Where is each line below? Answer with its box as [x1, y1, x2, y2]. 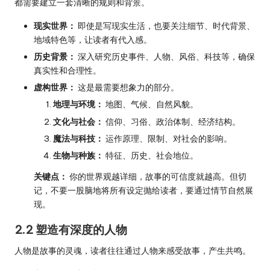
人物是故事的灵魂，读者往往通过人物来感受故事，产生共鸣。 [14, 245, 251, 256]
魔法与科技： [53, 133, 104, 144]
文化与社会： [53, 116, 104, 127]
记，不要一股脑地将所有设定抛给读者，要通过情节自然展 [34, 184, 253, 196]
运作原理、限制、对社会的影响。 [104, 133, 232, 144]
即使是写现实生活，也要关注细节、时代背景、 [76, 20, 255, 32]
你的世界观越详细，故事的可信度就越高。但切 [67, 171, 246, 182]
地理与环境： [53, 99, 104, 110]
